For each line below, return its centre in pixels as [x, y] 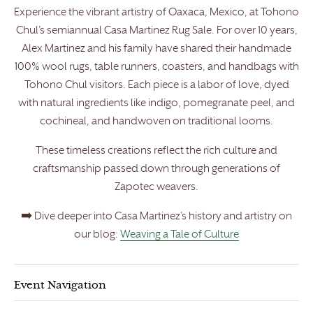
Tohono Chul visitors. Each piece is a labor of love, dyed [156, 85]
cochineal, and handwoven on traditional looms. [156, 122]
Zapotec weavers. [156, 187]
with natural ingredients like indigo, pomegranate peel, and [156, 103]
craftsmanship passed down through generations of [156, 169]
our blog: [97, 235]
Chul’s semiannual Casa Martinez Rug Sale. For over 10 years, [156, 31]
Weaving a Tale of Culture [180, 235]
